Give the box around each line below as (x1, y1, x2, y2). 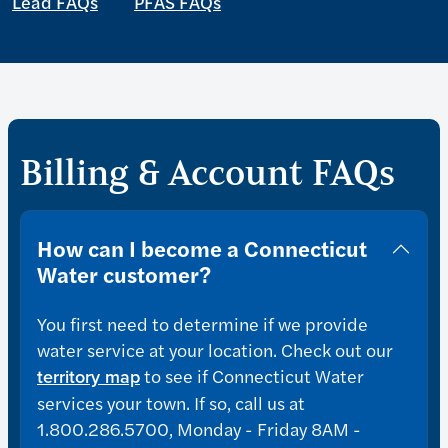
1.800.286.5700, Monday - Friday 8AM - (37, 416, 361, 442)
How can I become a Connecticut (37, 232, 367, 265)
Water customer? (37, 258, 211, 291)
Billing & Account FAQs (20, 151, 395, 195)
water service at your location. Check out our (37, 337, 393, 363)
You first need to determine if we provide (37, 311, 368, 337)
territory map (37, 364, 140, 391)
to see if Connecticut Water (140, 363, 364, 389)
